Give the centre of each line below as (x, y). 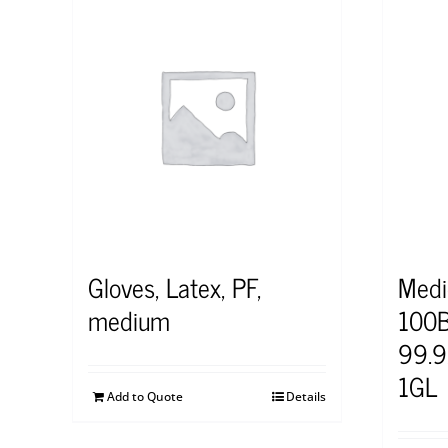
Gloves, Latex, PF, (174, 287)
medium (129, 320)
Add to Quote (145, 397)
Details (306, 397)
